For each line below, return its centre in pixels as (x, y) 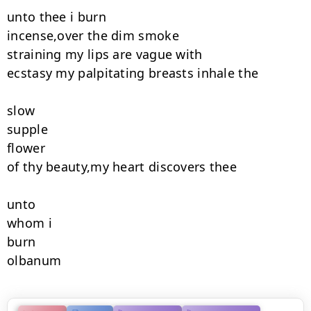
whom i (30, 223)
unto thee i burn (57, 17)
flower (26, 148)
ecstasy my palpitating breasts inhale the (133, 73)
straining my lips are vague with (105, 54)
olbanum (34, 260)
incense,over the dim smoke (93, 35)
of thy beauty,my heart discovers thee (122, 167)
